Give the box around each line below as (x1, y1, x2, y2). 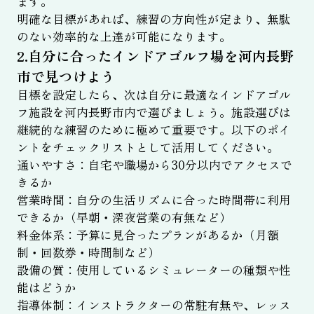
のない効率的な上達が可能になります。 (16, 28, 231, 46)
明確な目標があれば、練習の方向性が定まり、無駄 (16, 11, 291, 28)
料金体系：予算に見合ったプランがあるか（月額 (16, 226, 279, 244)
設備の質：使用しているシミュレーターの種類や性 (16, 261, 291, 279)
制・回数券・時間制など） (16, 244, 160, 261)
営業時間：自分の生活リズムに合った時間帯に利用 (16, 191, 291, 209)
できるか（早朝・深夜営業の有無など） (16, 209, 231, 226)
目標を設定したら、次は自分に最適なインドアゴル (16, 86, 291, 104)
